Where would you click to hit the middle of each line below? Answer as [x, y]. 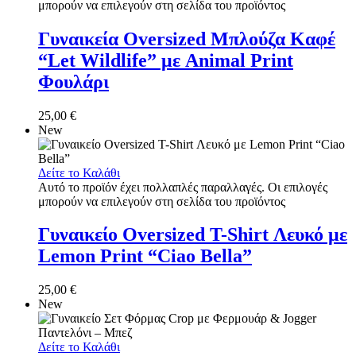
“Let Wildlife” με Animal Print [166, 60]
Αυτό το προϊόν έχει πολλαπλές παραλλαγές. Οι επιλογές [183, 187]
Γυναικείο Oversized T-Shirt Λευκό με [193, 235]
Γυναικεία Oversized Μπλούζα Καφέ [187, 39]
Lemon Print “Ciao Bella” [145, 256]
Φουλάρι [74, 81]
